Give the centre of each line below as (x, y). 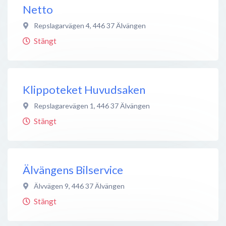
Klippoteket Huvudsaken (84, 89)
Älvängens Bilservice (73, 169)
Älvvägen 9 (51, 186)
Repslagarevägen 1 (64, 105)
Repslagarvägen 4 (62, 25)
